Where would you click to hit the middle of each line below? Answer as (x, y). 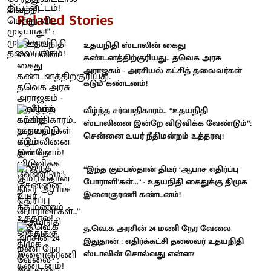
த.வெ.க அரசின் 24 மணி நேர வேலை (157, 228)
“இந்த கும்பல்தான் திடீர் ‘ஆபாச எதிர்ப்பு (161, 169)
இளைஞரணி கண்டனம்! (132, 194)
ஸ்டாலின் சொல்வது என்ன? (139, 253)
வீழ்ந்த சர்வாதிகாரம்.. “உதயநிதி (146, 110)
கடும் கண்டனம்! (116, 83)
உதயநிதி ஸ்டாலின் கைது (135, 45)
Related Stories (65, 20)
